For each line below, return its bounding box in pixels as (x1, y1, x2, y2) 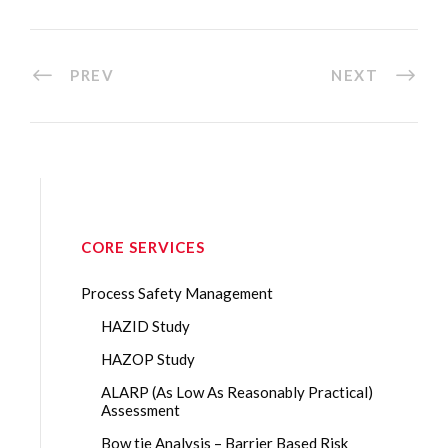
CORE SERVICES (81, 238, 205, 257)
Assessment (101, 401, 180, 420)
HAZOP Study (101, 350, 195, 369)
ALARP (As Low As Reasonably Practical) (101, 383, 373, 402)
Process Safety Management (81, 284, 273, 303)
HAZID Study (101, 317, 190, 336)
